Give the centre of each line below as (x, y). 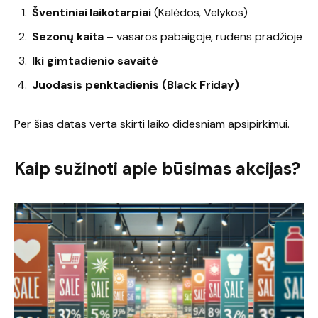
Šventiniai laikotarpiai (92, 12)
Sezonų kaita (68, 36)
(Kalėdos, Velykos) (199, 12)
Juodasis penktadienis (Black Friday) (136, 84)
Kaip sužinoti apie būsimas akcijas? (158, 169)
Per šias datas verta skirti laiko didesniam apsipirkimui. (152, 124)
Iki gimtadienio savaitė (95, 60)
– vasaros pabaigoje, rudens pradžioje (203, 36)
